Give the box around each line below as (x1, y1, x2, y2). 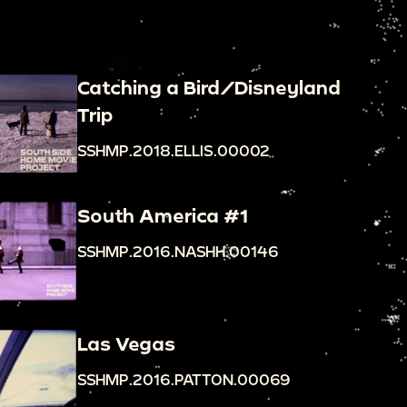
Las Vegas (76, 332, 175, 354)
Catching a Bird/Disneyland (76, 75, 341, 98)
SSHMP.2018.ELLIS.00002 (76, 141, 270, 159)
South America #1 (76, 203, 248, 226)
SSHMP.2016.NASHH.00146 (76, 242, 279, 260)
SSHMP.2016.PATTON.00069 (76, 370, 291, 388)
